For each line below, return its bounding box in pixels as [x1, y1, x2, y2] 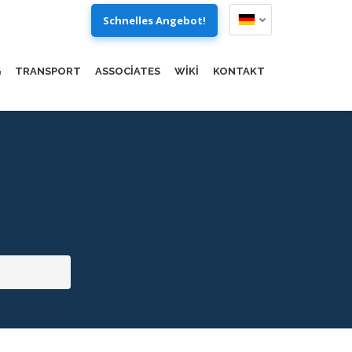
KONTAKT [213, 65, 265, 77]
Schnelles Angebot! [103, 13, 206, 27]
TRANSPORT [15, 65, 81, 77]
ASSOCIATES [95, 65, 160, 77]
